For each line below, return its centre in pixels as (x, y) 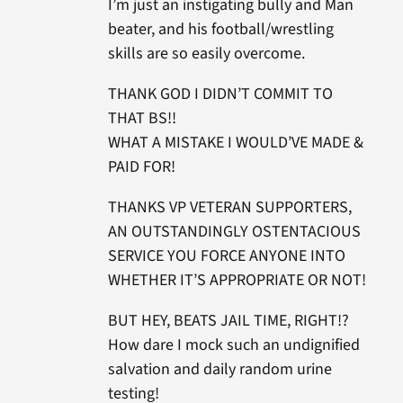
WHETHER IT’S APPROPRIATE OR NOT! (237, 281)
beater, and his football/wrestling (220, 30)
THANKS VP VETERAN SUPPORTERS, (229, 208)
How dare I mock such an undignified (233, 345)
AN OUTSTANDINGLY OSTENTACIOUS (234, 232)
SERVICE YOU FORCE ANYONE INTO (226, 256)
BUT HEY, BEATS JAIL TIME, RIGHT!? (228, 321)
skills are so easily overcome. (206, 54)
